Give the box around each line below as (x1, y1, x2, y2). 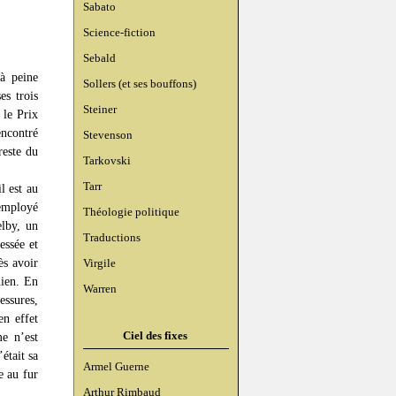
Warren (83, 282, 117, 295)
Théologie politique (83, 205, 179, 218)
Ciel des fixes (123, 329, 187, 342)
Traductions (83, 231, 141, 244)
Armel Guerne (83, 360, 149, 373)
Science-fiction (83, 26, 156, 39)
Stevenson (83, 128, 133, 141)
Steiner (83, 103, 117, 116)
